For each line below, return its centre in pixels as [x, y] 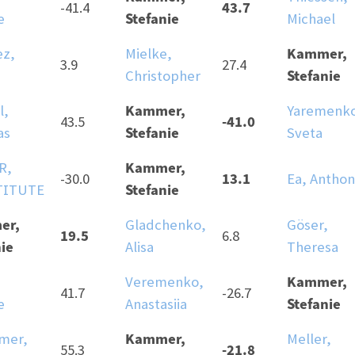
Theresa [313, 247]
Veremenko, [164, 282]
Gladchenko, [166, 225]
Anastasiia [156, 304]
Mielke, [149, 54]
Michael [311, 19]
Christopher [163, 76]
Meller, [309, 339]
